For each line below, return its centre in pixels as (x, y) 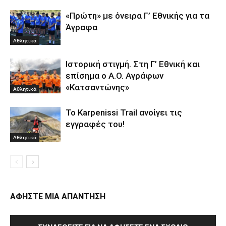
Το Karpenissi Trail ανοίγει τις (124, 113)
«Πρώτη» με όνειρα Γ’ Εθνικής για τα (137, 16)
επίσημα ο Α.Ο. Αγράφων (115, 76)
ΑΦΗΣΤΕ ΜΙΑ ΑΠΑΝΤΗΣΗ (58, 197)
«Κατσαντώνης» (97, 88)
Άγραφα (81, 27)
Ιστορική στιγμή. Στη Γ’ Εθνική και (133, 64)
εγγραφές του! (95, 124)
